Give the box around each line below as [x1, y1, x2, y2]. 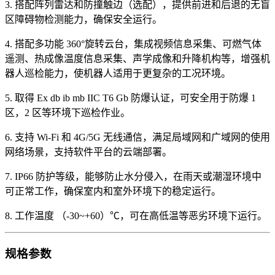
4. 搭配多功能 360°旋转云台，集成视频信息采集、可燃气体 [5, 38, 261, 49]
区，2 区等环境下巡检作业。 [5, 107, 130, 118]
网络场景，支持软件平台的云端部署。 [5, 146, 172, 157]
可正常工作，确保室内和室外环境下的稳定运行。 [5, 185, 221, 196]
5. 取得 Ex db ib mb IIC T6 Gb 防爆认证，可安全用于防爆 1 [5, 92, 256, 103]
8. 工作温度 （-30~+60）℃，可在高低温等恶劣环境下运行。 [5, 210, 267, 221]
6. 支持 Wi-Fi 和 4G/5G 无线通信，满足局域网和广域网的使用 [5, 131, 270, 142]
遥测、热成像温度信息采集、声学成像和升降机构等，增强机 [5, 53, 270, 64]
